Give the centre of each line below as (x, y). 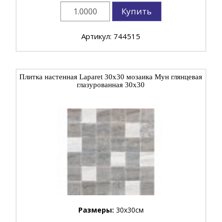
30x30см (130, 210)
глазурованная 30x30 (111, 84)
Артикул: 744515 (111, 36)
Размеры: (97, 210)
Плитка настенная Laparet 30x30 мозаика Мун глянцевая (111, 77)
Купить (137, 11)
